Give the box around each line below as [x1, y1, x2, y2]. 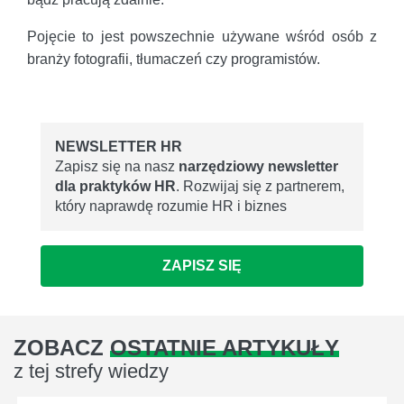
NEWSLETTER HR [55, 138, 182, 154]
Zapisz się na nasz [55, 158, 179, 174]
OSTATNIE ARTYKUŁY [110, 335, 339, 361]
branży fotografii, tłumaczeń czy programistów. [27, 50, 320, 67]
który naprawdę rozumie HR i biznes [55, 197, 287, 214]
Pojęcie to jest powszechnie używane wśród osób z [27, 28, 377, 44]
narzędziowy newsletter [179, 158, 338, 174]
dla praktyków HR [55, 178, 176, 194]
